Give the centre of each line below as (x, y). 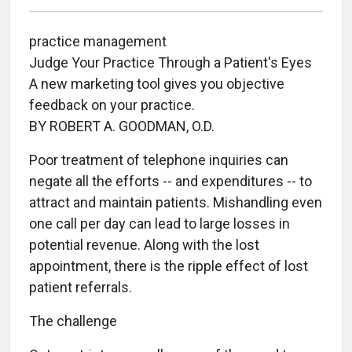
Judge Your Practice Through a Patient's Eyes (170, 62)
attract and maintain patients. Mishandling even (176, 202)
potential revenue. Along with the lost (144, 245)
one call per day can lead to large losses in (159, 224)
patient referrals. (81, 287)
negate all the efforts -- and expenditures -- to (170, 181)
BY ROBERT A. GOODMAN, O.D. (122, 126)
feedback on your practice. (112, 105)
